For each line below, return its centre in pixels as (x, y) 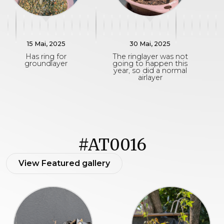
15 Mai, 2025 (46, 44)
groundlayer (46, 63)
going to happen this (150, 63)
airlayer (150, 77)
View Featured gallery (64, 163)
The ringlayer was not (150, 56)
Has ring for (46, 56)
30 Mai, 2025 (150, 44)
